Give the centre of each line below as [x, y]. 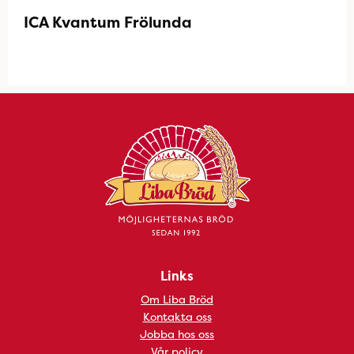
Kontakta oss [177, 316]
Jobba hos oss [177, 334]
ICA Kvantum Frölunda [108, 22]
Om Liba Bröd [177, 299]
